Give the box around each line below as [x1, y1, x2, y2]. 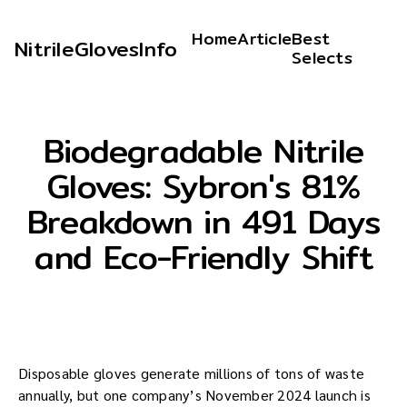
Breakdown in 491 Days [26, 196, 381, 247]
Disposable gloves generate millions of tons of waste [18, 363, 364, 382]
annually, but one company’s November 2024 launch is [18, 385, 371, 404]
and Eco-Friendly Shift [35, 232, 372, 283]
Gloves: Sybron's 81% [47, 161, 360, 212]
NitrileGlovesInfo [15, 33, 178, 65]
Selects [292, 45, 352, 71]
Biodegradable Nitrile [43, 125, 364, 176]
